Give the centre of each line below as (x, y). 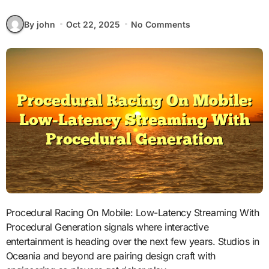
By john (39, 24)
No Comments (161, 24)
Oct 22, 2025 (93, 24)
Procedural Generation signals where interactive (107, 227)
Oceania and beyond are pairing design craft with (110, 255)
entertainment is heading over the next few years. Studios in (132, 241)
